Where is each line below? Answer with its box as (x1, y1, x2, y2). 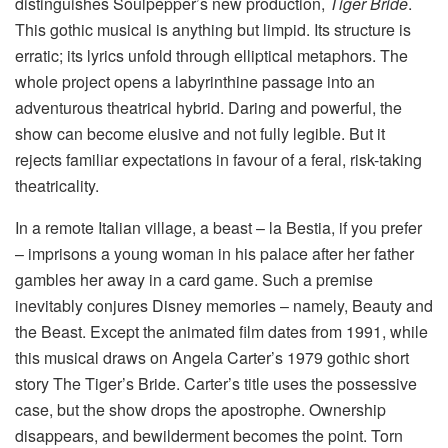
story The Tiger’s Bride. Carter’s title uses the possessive (15, 372, 417, 396)
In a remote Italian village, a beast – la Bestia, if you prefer (15, 216, 422, 240)
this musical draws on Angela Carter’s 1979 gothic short (15, 346, 409, 370)
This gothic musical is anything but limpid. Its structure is (15, 18, 411, 42)
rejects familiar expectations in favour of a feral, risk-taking (15, 148, 422, 172)
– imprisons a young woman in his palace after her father (15, 242, 414, 266)
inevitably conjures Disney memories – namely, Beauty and (15, 294, 433, 318)
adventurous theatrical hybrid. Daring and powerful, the (15, 96, 402, 120)
